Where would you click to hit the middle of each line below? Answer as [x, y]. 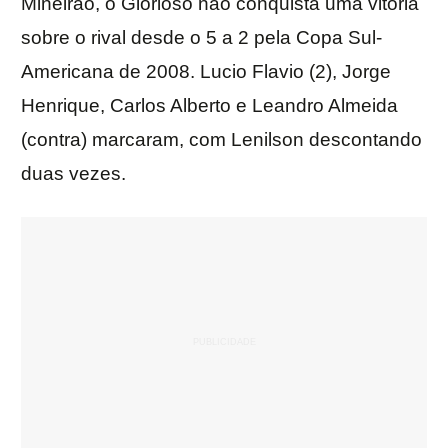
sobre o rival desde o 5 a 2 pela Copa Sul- [201, 38]
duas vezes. [73, 174]
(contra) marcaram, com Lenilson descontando [221, 140]
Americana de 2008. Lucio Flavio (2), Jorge [206, 72]
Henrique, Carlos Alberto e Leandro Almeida [209, 106]
